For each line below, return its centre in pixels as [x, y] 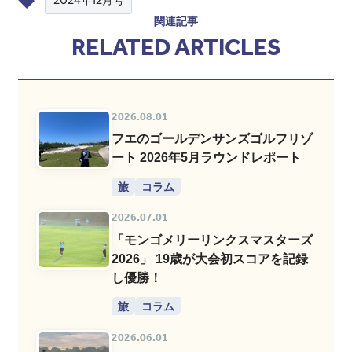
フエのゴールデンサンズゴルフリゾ [213, 139]
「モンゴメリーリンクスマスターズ [213, 239]
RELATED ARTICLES [176, 47]
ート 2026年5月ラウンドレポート [207, 158]
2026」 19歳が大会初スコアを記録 [210, 258]
